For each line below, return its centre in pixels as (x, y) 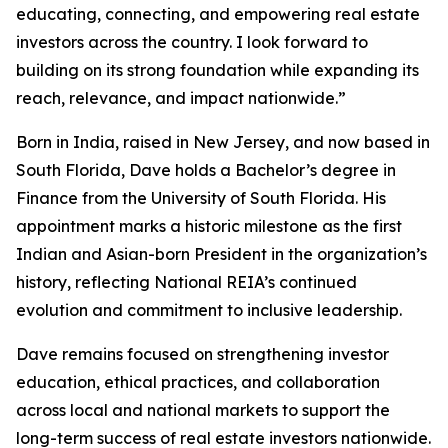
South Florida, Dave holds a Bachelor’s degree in (206, 170)
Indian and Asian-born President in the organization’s (221, 254)
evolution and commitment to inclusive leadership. (209, 310)
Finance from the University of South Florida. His (201, 198)
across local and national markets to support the (203, 410)
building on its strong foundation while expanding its (217, 70)
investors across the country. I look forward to (192, 42)
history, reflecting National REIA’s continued (186, 282)
